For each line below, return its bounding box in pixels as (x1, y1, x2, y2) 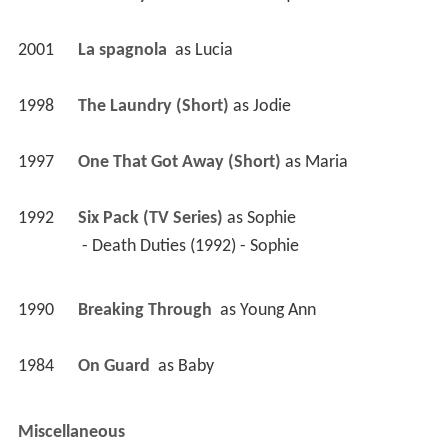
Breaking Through (77, 300, 216, 320)
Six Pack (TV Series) (77, 208, 223, 228)
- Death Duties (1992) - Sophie (81, 236, 303, 256)
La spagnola (77, 40, 171, 60)
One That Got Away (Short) (77, 152, 281, 172)
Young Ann (239, 300, 316, 320)
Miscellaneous (17, 422, 125, 442)
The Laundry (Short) (77, 96, 229, 116)
